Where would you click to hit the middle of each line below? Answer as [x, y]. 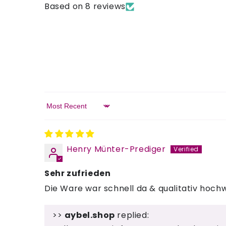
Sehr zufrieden [78, 173]
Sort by [60, 110]
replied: [132, 215]
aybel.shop [90, 215]
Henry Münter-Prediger [116, 149]
